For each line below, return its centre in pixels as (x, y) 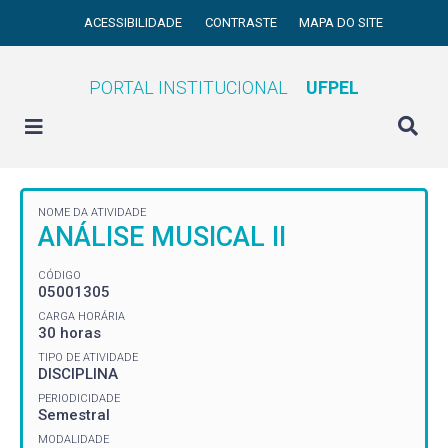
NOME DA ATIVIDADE (92, 212)
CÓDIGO (59, 275)
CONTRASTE (242, 22)
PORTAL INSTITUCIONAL (188, 87)
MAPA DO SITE (341, 22)
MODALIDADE (73, 439)
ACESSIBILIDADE (135, 22)
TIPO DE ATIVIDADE (88, 357)
